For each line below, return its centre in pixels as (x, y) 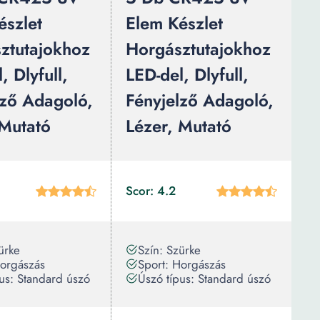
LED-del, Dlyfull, (187, 75)
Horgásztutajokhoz (198, 49)
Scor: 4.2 (151, 191)
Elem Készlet (174, 23)
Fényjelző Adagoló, (200, 100)
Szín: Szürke (169, 250)
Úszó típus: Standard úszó (204, 279)
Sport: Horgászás (182, 264)
